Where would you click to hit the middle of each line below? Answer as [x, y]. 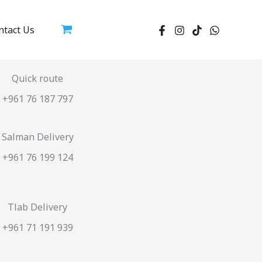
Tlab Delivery [37, 207]
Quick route [37, 78]
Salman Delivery [37, 137]
